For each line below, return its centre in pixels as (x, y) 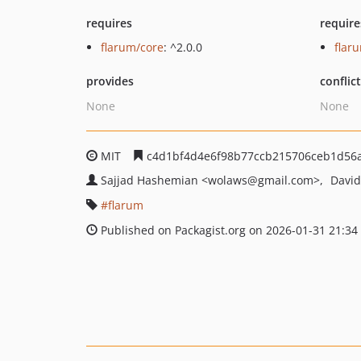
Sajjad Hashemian (151, 180)
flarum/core (132, 47)
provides (110, 81)
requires (109, 23)
